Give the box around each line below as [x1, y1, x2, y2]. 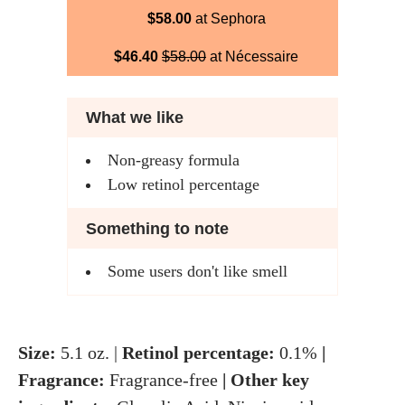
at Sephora [191, 11, 266, 27]
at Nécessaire [206, 49, 298, 65]
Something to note [86, 220, 229, 239]
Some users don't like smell [108, 262, 287, 281]
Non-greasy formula [108, 151, 240, 170]
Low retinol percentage [108, 175, 259, 194]
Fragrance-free [109, 370, 218, 391]
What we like [86, 108, 184, 127]
